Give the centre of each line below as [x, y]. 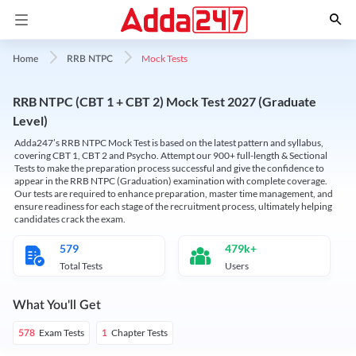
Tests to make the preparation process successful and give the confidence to [169, 168]
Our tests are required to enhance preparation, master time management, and [174, 193]
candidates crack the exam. [70, 219]
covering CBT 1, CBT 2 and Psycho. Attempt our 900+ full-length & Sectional [171, 155]
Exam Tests [62, 333]
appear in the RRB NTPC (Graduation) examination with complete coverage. [171, 181]
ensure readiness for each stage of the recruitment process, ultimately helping [173, 206]
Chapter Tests [139, 333]
